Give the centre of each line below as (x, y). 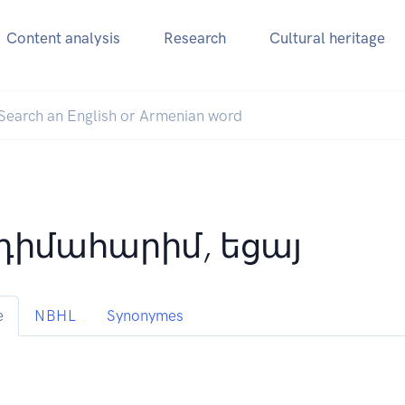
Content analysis (63, 38)
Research (194, 38)
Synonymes (146, 316)
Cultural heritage (327, 38)
